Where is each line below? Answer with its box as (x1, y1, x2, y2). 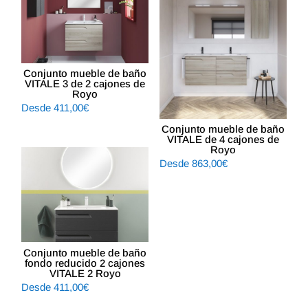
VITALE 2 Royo (49, 267, 121, 279)
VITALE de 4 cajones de (166, 133, 279, 146)
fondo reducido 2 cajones (25, 256, 146, 269)
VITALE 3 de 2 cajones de (25, 78, 146, 90)
